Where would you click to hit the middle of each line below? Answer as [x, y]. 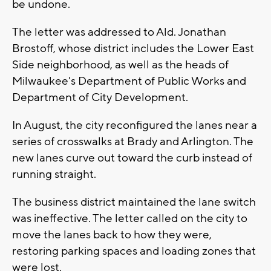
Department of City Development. [100, 97]
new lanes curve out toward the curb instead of [132, 158]
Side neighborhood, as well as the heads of [120, 64]
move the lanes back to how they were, [112, 234]
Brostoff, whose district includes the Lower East [133, 48]
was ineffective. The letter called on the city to [130, 218]
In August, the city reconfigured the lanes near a [135, 125]
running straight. [54, 174]
